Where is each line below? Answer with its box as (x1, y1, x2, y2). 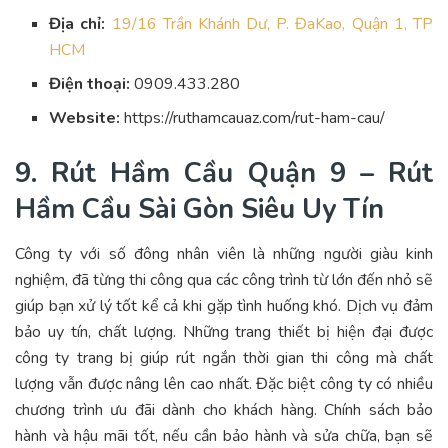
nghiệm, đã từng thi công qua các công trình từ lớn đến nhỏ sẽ (15, 268, 433, 291)
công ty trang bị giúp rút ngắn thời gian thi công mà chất (15, 346, 433, 369)
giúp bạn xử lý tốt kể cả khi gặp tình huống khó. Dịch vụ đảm (15, 294, 433, 317)
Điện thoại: (49, 73, 131, 96)
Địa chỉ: (49, 13, 106, 36)
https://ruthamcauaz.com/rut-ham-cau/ (120, 107, 386, 130)
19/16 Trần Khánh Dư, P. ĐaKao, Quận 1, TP (111, 13, 433, 36)
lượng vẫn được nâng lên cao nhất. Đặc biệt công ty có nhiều (15, 372, 433, 395)
